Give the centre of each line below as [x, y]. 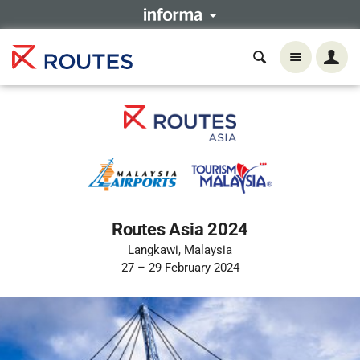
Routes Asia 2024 [180, 229]
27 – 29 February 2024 [180, 268]
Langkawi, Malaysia [180, 250]
